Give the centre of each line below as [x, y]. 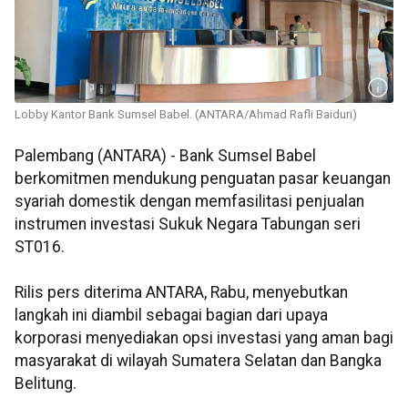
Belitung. [46, 384]
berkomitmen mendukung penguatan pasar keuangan [203, 179]
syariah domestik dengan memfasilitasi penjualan [189, 202]
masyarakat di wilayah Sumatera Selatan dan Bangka [198, 361]
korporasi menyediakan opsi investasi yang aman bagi [204, 338]
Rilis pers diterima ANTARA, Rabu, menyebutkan [181, 293]
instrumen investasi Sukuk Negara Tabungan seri [188, 224]
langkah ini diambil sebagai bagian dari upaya [171, 316]
